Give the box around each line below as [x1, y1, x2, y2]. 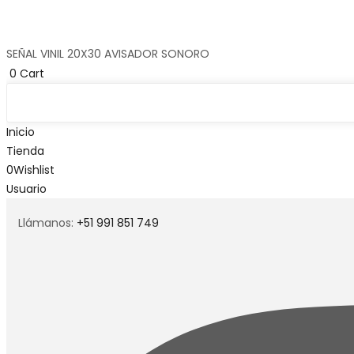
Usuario [6, 181, 47, 198]
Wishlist [13, 162, 55, 179]
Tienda [6, 143, 44, 160]
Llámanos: [18, 215, 77, 232]
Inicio [6, 124, 35, 141]
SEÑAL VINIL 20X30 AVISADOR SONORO [6, 46, 209, 62]
